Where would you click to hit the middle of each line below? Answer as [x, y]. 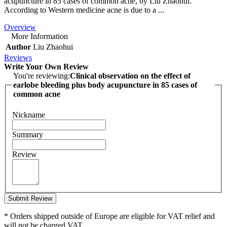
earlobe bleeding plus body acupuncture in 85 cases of [105, 85]
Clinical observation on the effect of [130, 75]
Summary [28, 135]
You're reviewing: [42, 75]
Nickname [29, 115]
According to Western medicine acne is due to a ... [84, 10]
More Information [39, 36]
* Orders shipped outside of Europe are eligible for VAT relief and [109, 216]
